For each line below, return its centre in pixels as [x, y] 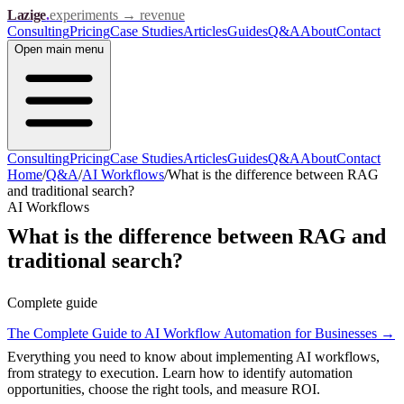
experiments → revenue [117, 15]
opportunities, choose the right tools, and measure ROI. [164, 389]
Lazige [27, 15]
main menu [73, 49]
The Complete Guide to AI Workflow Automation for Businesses [192, 333]
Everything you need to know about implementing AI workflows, [193, 356]
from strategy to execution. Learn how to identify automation [180, 372]
